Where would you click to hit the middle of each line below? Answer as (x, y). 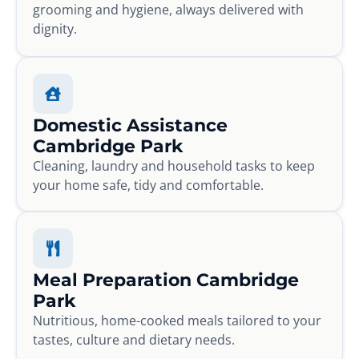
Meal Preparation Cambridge (166, 279)
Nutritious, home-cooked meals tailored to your (177, 320)
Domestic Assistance (130, 125)
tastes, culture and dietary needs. (134, 339)
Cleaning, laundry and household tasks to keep (174, 165)
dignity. (55, 28)
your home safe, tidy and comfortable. (148, 185)
